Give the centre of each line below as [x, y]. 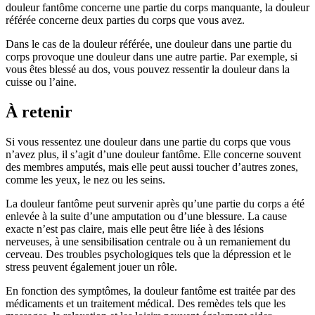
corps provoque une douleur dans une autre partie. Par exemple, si [152, 57]
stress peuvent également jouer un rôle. [91, 267]
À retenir [39, 112]
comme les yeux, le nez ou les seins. [85, 180]
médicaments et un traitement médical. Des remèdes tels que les [146, 303]
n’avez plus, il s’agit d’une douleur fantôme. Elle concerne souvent [153, 154]
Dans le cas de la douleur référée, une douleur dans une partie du [149, 44]
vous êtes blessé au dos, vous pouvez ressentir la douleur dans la [148, 70]
